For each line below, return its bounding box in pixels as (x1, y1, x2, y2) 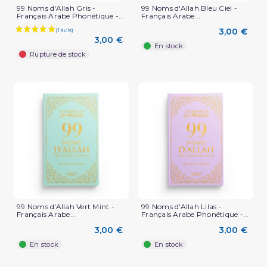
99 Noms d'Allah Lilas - (141, 201, 222, 211)
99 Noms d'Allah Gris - (17, 3, 96, 13)
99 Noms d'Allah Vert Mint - (17, 201, 114, 211)
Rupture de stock (30, 49, 86, 58)
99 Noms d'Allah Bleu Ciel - (141, 3, 237, 13)
